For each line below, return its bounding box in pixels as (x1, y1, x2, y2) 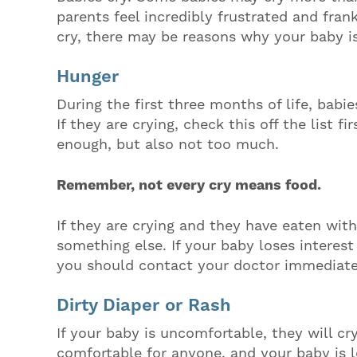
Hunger (57, 65, 119, 88)
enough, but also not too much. (57, 135, 284, 154)
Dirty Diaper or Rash (57, 294, 231, 316)
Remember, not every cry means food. (57, 175, 325, 194)
